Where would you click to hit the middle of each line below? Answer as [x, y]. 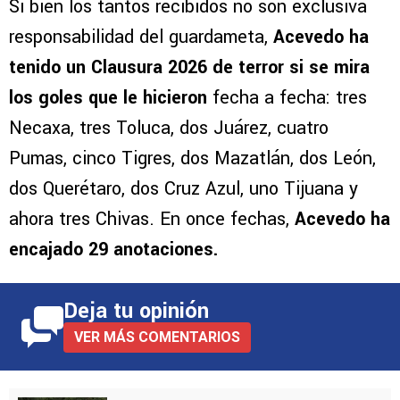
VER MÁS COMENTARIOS [157, 337]
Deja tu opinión [136, 312]
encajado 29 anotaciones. [113, 250]
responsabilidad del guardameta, [141, 37]
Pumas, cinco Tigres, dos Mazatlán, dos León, [192, 159]
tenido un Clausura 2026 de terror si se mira [189, 68]
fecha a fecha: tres [287, 98]
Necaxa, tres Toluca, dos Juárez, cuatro [169, 129]
